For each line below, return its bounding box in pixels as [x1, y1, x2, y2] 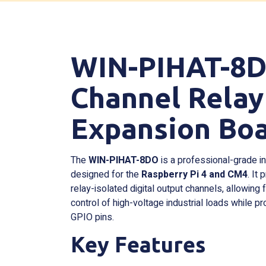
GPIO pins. [71, 210, 115, 224]
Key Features [71, 232, 206, 257]
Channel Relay [71, 81, 264, 113]
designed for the [71, 167, 142, 182]
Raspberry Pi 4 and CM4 [141, 167, 248, 182]
